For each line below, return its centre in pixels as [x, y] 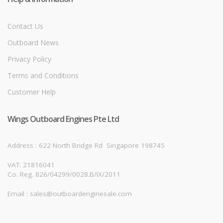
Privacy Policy [29, 59]
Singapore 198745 [136, 145]
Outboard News [33, 42]
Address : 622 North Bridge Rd [57, 145]
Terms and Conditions [43, 75]
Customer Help [32, 92]
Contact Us [25, 26]
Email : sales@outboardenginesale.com [70, 193]
